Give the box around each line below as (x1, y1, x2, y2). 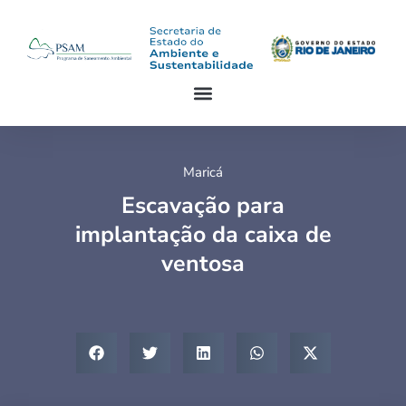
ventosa (161, 248, 245, 280)
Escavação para (121, 190, 285, 222)
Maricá (183, 163, 223, 182)
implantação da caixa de (74, 219, 332, 251)
